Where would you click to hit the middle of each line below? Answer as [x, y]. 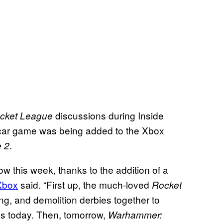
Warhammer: [135, 214]
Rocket [167, 184]
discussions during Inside [110, 115]
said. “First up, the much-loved [85, 184]
